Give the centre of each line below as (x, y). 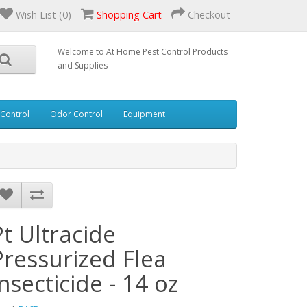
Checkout (209, 15)
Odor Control (76, 114)
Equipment (144, 114)
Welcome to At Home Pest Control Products (142, 52)
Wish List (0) (44, 15)
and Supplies (82, 65)
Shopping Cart (129, 15)
